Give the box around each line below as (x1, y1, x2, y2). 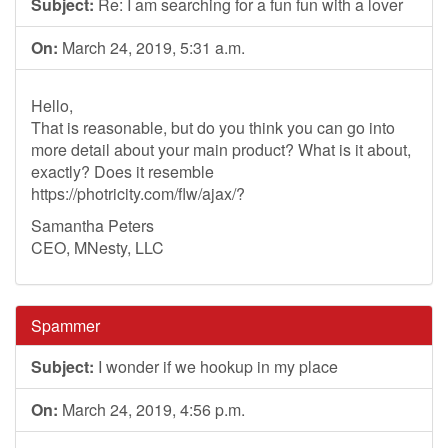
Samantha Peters (31, 214, 154, 237)
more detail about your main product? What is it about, (31, 138, 411, 161)
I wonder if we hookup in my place (94, 355, 338, 378)
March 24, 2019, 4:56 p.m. (58, 398, 245, 421)
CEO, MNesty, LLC (31, 236, 164, 259)
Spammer (31, 314, 100, 337)
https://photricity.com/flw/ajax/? (31, 182, 245, 205)
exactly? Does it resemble (31, 160, 214, 183)
